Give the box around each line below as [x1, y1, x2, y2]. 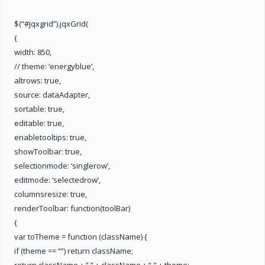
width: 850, [14, 46, 51, 57]
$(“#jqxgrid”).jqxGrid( [14, 18, 88, 29]
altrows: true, [14, 75, 61, 86]
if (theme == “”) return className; [14, 245, 133, 256]
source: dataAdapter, [14, 89, 90, 100]
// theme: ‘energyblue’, [14, 60, 94, 72]
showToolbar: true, [14, 146, 82, 157]
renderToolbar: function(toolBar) [14, 202, 130, 214]
